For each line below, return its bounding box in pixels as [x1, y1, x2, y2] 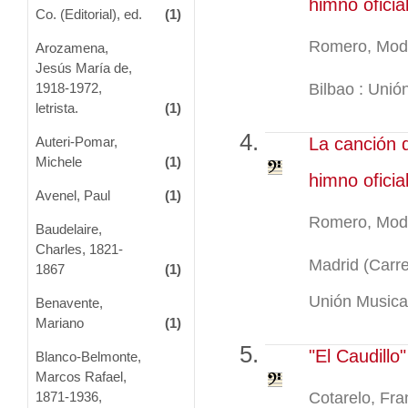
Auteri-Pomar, [35, 133, 117, 149]
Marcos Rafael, [35, 368, 127, 384]
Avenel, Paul [35, 187, 110, 203]
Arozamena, [35, 39, 108, 56]
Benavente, [35, 294, 103, 311]
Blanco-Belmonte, [35, 348, 141, 364]
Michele [35, 153, 82, 169]
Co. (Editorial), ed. [35, 5, 142, 22]
